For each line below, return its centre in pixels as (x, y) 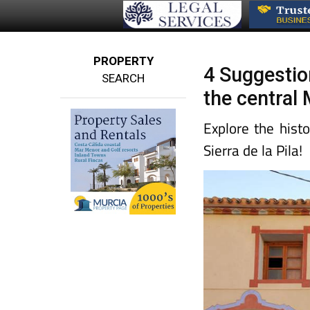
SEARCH (124, 79)
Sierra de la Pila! (253, 151)
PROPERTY (123, 61)
